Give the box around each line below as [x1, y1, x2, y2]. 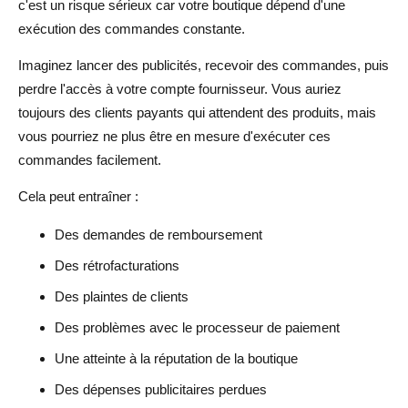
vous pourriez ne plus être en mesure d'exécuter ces [18, 127, 331, 144]
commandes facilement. [18, 151, 161, 168]
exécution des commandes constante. [18, 20, 245, 36]
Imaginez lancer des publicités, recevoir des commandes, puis [18, 56, 389, 73]
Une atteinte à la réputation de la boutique [55, 350, 298, 366]
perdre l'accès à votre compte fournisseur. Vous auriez [18, 80, 342, 97]
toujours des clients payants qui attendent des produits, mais [18, 104, 376, 120]
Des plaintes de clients [55, 288, 189, 304]
